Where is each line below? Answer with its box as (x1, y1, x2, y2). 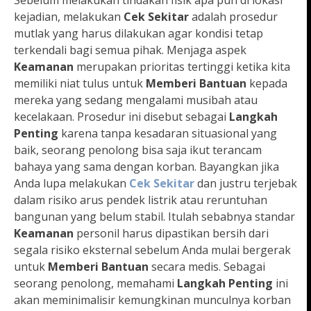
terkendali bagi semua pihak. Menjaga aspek (14, 42, 246, 58)
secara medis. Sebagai (149, 259, 265, 275)
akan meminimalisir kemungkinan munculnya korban (14, 292, 291, 308)
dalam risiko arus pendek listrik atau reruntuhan (14, 192, 267, 208)
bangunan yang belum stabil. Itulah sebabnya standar (14, 209, 295, 225)
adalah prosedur (189, 9, 278, 25)
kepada (246, 76, 287, 92)
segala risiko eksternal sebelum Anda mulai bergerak (14, 242, 291, 258)
